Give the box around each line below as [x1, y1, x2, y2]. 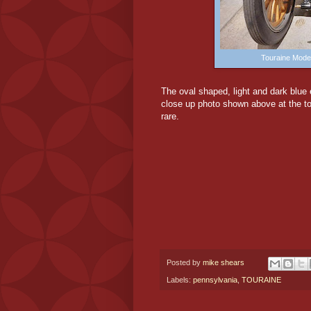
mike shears [203, 258, 244, 267]
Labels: [167, 275, 193, 284]
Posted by [167, 258, 203, 267]
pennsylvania [193, 275, 237, 284]
